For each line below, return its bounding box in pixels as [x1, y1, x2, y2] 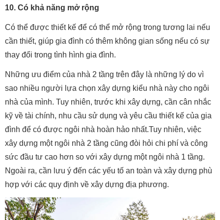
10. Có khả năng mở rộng [5, 3, 99, 12]
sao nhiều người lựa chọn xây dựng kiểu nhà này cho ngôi [5, 84, 209, 92]
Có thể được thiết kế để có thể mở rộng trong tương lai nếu [5, 23, 210, 31]
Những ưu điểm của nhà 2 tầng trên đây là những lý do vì [5, 70, 204, 79]
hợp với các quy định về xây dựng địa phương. [5, 180, 169, 189]
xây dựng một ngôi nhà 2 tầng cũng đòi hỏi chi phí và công [5, 139, 208, 147]
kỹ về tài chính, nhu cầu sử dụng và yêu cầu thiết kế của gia [5, 111, 212, 120]
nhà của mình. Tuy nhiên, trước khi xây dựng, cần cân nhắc [5, 98, 211, 106]
